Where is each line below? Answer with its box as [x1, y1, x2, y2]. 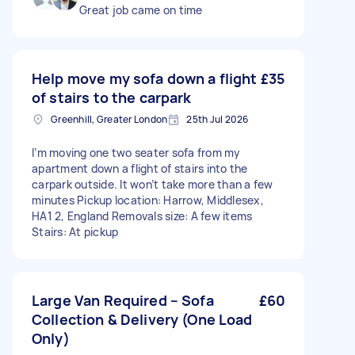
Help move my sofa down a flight [32, 69, 258, 88]
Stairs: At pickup [32, 224, 119, 239]
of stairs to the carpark [32, 88, 192, 107]
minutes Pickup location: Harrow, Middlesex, [32, 193, 264, 208]
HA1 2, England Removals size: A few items [32, 208, 253, 223]
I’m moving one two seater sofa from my [32, 145, 241, 160]
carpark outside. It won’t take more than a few [32, 177, 273, 192]
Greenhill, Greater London [51, 113, 168, 126]
